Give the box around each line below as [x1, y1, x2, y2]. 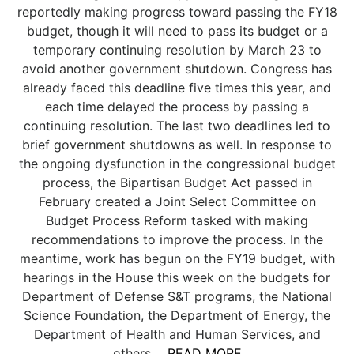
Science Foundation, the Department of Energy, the [24, 307, 330, 323]
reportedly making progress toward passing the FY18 [17, 4, 337, 20]
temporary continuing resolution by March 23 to [32, 42, 322, 58]
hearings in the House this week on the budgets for [24, 269, 330, 285]
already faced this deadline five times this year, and [23, 80, 331, 96]
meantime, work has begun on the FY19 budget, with [19, 250, 335, 266]
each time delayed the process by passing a [45, 99, 309, 115]
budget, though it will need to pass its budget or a [26, 23, 328, 39]
